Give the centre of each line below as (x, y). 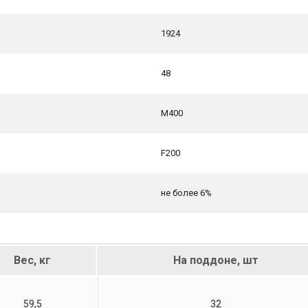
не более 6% (186, 192)
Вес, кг (32, 260)
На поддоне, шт (216, 260)
